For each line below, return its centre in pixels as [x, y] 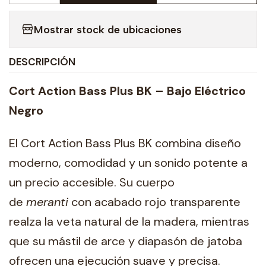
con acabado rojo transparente [154, 202]
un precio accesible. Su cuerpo [92, 183]
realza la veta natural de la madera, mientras [129, 222]
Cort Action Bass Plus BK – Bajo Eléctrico [127, 91]
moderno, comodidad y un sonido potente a [128, 163]
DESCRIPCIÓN [42, 62]
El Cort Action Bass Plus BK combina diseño [125, 143]
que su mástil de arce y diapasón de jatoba [126, 241]
